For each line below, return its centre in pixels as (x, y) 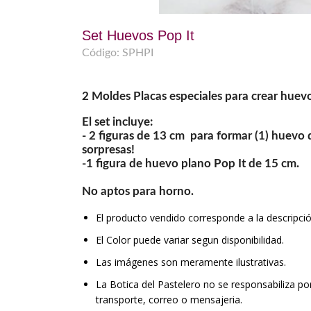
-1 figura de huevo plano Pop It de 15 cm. (191, 163)
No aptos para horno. (138, 191)
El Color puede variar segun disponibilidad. (190, 240)
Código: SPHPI (118, 53)
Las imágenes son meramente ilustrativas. (191, 262)
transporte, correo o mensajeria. (169, 300)
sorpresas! (108, 150)
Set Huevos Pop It (138, 35)
